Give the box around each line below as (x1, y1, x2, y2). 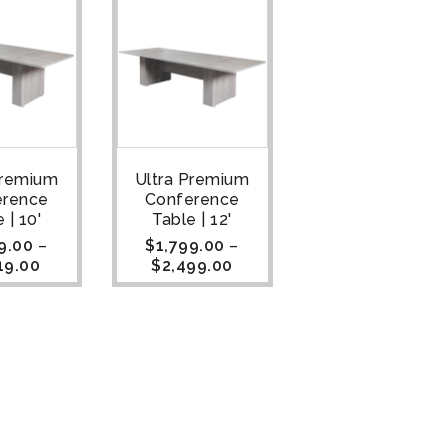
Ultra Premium (134, 170, 250, 190)
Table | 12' (152, 210, 232, 230)
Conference (144, 190, 240, 210)
